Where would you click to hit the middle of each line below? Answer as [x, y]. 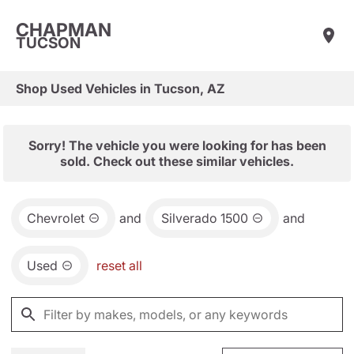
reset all [119, 265]
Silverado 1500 [205, 218]
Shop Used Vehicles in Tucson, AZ [121, 88]
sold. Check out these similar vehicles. [177, 161]
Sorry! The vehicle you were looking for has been [177, 145]
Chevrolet [56, 218]
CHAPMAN [64, 30]
